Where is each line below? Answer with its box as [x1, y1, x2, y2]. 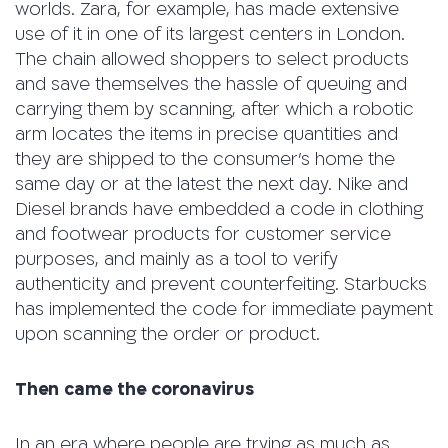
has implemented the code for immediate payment [15, 298, 433, 322]
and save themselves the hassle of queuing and [15, 73, 407, 97]
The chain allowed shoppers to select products [15, 48, 409, 72]
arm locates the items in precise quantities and [15, 123, 398, 147]
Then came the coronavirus [15, 378, 254, 402]
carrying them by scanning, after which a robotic [15, 98, 414, 122]
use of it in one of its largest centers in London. [15, 23, 405, 47]
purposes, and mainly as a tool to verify [15, 248, 338, 272]
